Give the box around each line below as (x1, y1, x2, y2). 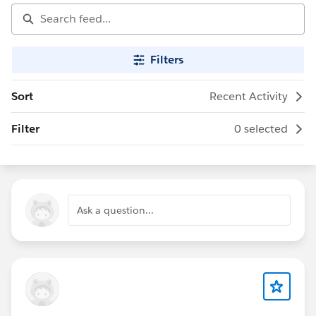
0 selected (234, 121, 288, 136)
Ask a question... (77, 204, 154, 217)
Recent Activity (209, 89, 288, 104)
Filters (150, 52, 183, 67)
